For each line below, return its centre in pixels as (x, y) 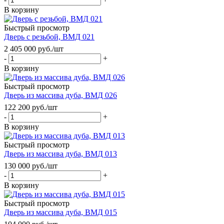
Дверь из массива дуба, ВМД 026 (60, 95)
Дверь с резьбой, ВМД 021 (49, 36)
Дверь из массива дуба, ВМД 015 (60, 212)
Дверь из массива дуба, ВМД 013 (60, 153)
